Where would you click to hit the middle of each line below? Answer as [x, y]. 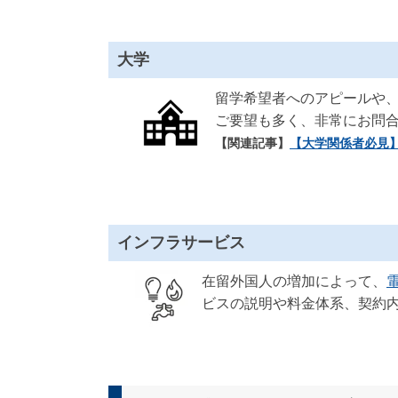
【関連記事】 [252, 143]
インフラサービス [181, 243]
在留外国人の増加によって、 [294, 281]
